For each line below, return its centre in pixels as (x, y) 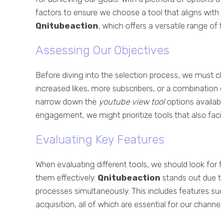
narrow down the (67, 102)
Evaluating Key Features (100, 140)
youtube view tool (132, 102)
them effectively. (67, 178)
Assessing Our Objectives (102, 50)
